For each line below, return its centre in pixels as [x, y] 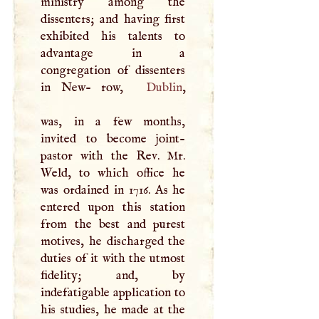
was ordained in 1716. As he [113, 190]
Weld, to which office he [113, 173]
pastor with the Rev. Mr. [113, 156]
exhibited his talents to [113, 36]
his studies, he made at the [113, 309]
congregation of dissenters [113, 70]
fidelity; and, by [113, 275]
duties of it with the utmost [113, 258]
